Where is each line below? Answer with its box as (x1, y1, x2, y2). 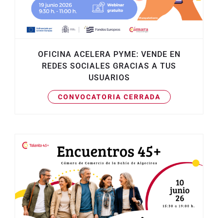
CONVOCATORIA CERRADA (57, 93, 161, 101)
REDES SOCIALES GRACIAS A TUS (42, 61, 176, 71)
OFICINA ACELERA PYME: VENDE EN (37, 50, 181, 59)
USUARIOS (88, 73, 130, 83)
